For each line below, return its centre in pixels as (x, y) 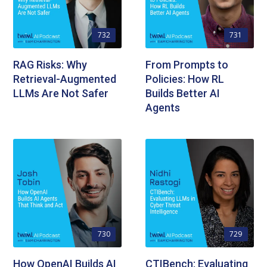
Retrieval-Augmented (65, 79)
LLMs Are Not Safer (61, 94)
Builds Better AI (183, 94)
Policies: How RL (185, 79)
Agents (163, 108)
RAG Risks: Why (50, 65)
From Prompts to (187, 65)
